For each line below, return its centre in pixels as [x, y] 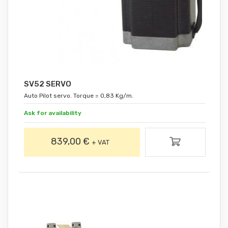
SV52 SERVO [48, 84]
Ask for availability [53, 113]
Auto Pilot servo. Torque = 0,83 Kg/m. [79, 96]
